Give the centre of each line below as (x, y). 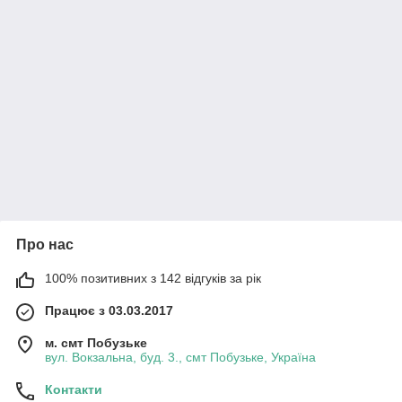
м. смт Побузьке (96, 343)
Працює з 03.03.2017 (109, 310)
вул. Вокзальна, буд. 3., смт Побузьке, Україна (180, 357)
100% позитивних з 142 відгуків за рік (153, 278)
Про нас (45, 245)
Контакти (74, 389)
